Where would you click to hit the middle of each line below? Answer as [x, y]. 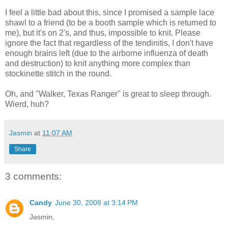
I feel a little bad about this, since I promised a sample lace [110, 12]
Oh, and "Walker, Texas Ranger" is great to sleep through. [108, 94]
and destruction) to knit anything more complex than [98, 63]
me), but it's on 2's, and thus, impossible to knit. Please [103, 33]
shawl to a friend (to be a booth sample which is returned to [111, 22]
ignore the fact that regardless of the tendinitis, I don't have [109, 43]
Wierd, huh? [27, 104]
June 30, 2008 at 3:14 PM [96, 203]
